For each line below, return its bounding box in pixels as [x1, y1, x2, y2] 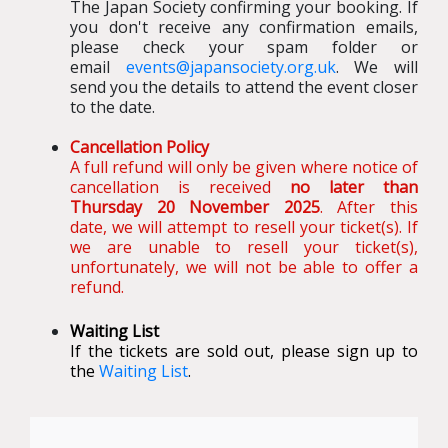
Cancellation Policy [70, 136, 209, 159]
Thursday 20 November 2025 [70, 196, 320, 219]
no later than [290, 176, 418, 199]
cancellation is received [70, 176, 290, 199]
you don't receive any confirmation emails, [70, 16, 418, 39]
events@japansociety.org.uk [125, 56, 336, 79]
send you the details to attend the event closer [70, 76, 418, 99]
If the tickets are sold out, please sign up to [70, 340, 418, 363]
